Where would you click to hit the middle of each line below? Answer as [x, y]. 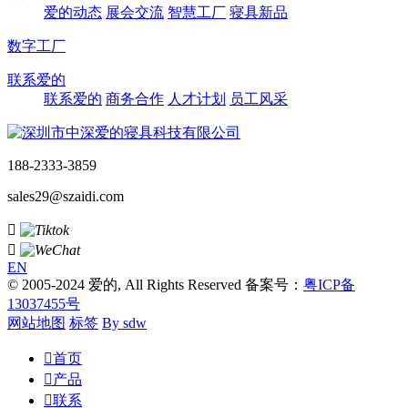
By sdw [124, 323]
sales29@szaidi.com [66, 197]
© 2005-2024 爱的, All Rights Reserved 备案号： [155, 285]
